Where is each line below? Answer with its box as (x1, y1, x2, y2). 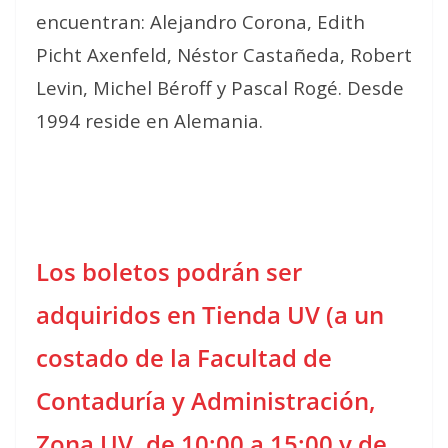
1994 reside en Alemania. (36, 107, 263, 133)
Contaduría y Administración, (36, 383, 376, 417)
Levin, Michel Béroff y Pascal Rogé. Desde (36, 74, 404, 100)
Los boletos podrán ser (36, 254, 302, 288)
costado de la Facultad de (36, 340, 332, 374)
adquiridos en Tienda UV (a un (36, 297, 384, 331)
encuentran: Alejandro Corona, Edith (36, 8, 365, 34)
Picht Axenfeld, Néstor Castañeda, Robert (36, 41, 412, 67)
